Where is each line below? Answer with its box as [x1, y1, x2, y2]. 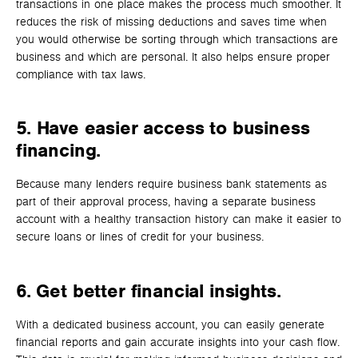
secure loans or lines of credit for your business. [16, 230, 264, 245]
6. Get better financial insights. [16, 280, 281, 304]
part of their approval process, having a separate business [16, 195, 316, 209]
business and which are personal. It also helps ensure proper [16, 50, 330, 64]
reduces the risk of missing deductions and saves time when [16, 14, 327, 29]
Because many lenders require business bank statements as [16, 177, 327, 192]
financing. [16, 140, 101, 163]
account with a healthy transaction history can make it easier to [16, 213, 341, 227]
